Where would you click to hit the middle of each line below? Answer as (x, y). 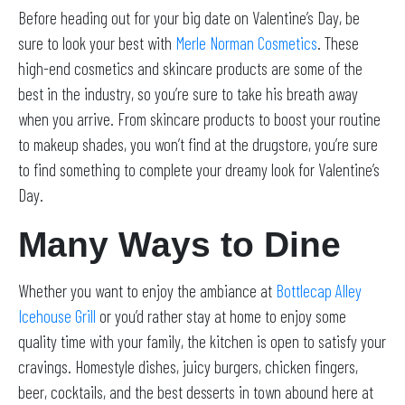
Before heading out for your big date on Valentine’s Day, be (189, 18)
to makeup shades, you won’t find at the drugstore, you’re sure (198, 145)
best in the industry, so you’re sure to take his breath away (188, 94)
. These (338, 43)
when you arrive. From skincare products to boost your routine (199, 119)
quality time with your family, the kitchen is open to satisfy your (202, 342)
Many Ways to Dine (184, 245)
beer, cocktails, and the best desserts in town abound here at (196, 392)
